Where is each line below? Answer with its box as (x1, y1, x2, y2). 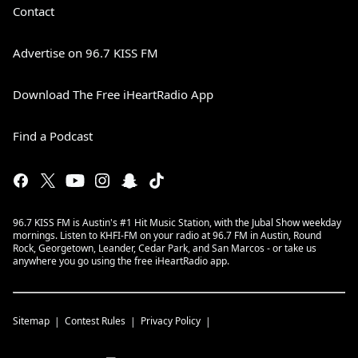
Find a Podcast (13, 128, 93, 144)
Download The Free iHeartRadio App (13, 86, 213, 102)
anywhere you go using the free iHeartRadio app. (13, 254, 229, 268)
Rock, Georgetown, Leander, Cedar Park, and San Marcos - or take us (13, 241, 316, 255)
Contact (13, 3, 54, 19)
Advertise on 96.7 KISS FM (13, 45, 158, 61)
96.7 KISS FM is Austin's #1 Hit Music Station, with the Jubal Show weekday (13, 216, 341, 229)
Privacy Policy (141, 314, 201, 328)
